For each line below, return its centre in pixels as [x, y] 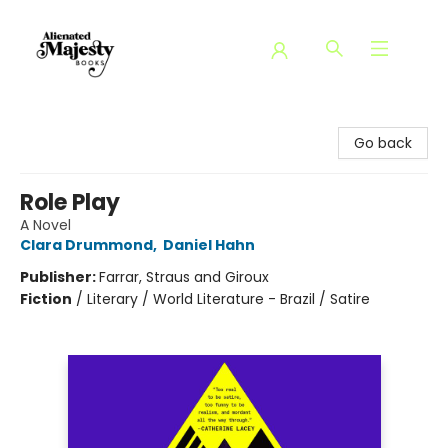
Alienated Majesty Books [99, 121]
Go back [383, 143]
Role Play [70, 202]
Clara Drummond [86, 245]
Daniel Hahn [209, 245]
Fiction [46, 299]
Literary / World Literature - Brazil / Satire [228, 299]
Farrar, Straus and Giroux [184, 277]
